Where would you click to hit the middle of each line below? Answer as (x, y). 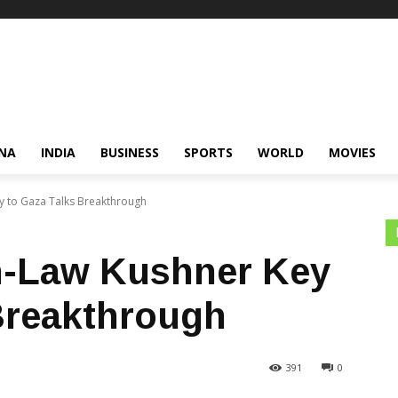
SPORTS (208, 152)
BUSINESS (130, 152)
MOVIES (352, 152)
